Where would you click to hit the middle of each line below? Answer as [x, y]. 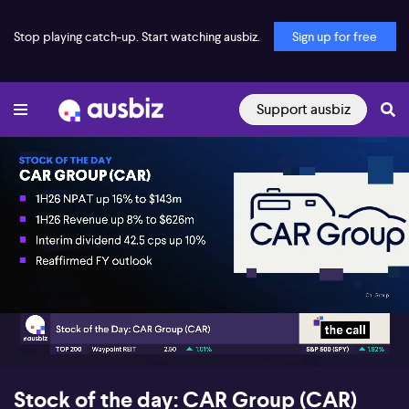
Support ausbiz [303, 109]
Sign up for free [335, 37]
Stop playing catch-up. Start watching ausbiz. [136, 37]
